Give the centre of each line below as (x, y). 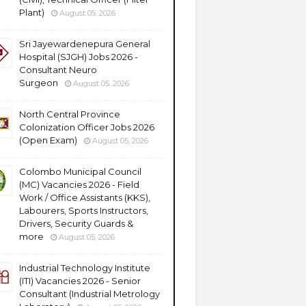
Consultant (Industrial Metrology (89, 294)
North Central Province (70, 114)
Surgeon (39, 83)
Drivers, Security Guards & (76, 223)
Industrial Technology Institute (85, 268)
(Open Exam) (48, 140)
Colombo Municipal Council (80, 171)
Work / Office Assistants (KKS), (85, 197)
